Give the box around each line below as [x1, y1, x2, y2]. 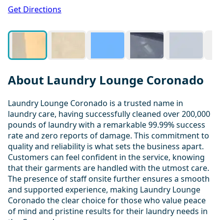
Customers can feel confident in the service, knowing [8, 151, 205, 163]
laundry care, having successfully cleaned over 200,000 [8, 108, 210, 119]
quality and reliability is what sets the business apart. [8, 140, 204, 152]
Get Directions [8, 3, 61, 15]
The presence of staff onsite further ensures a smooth [8, 173, 210, 184]
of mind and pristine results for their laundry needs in [8, 205, 208, 217]
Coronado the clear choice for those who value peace [8, 194, 206, 206]
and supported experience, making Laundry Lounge [8, 184, 200, 195]
